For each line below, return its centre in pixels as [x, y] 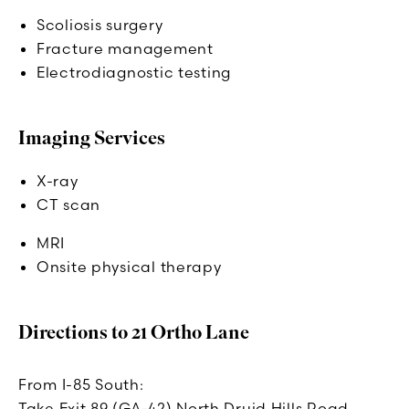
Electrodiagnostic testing [134, 73]
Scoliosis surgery [100, 25]
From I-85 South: [81, 385]
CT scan [69, 205]
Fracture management [125, 49]
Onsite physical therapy [129, 267]
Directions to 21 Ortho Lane [134, 333]
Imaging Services [92, 139]
